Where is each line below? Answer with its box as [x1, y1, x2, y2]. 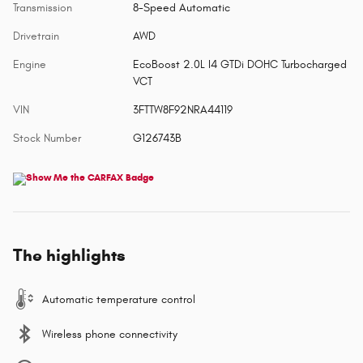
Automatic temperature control [42, 292, 195, 306]
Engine [13, 57, 46, 71]
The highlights [13, 244, 126, 266]
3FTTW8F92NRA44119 [132, 102, 233, 117]
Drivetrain [13, 28, 59, 43]
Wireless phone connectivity [42, 327, 177, 341]
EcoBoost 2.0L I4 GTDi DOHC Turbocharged [132, 57, 347, 71]
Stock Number [13, 130, 81, 145]
